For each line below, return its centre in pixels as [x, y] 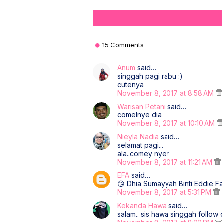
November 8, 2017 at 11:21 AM [166, 162]
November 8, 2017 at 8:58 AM [166, 93]
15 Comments [123, 45]
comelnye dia [139, 115]
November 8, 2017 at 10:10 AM [167, 123]
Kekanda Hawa [142, 205]
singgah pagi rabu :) [150, 76]
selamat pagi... [140, 145]
